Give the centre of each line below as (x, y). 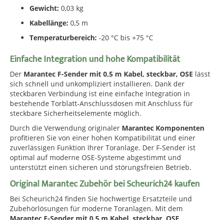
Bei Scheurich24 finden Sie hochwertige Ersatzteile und (101, 199)
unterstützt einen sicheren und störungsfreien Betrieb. (101, 167)
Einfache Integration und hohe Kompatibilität (95, 59)
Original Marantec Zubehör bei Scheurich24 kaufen (105, 184)
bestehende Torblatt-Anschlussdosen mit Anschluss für (101, 103)
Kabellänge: (49, 23)
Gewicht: (44, 8)
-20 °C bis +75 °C (125, 38)
